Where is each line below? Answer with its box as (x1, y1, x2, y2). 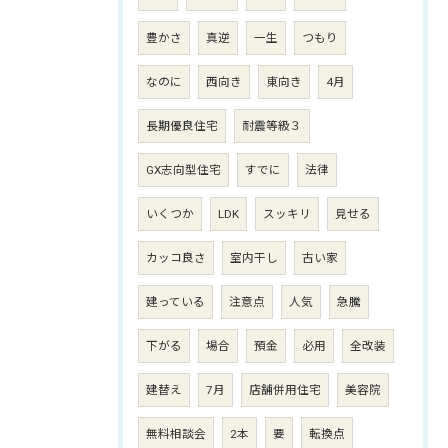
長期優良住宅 (146, 118, 218, 133)
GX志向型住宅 (146, 162, 221, 177)
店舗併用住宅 (249, 382, 321, 397)
